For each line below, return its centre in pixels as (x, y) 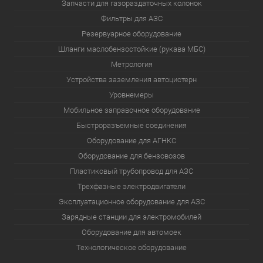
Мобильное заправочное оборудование (131, 110)
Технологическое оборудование (131, 248)
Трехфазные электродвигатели (131, 187)
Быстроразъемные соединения (131, 126)
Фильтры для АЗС (131, 19)
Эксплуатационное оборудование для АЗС (131, 202)
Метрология (131, 65)
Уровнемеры (131, 95)
